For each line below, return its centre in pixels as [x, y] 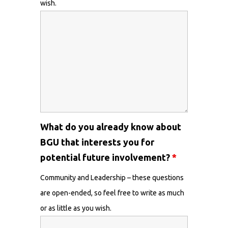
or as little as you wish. [76, 208]
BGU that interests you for [97, 142]
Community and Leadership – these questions [112, 178]
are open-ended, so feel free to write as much [112, 193]
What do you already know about [111, 127]
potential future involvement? [106, 157]
